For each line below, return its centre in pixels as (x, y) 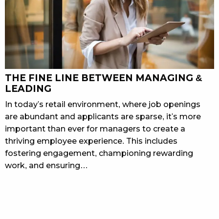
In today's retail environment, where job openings (103, 104)
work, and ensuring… (46, 165)
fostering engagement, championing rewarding (99, 153)
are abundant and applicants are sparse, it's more (103, 116)
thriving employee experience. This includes (91, 141)
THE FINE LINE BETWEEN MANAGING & (104, 78)
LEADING (28, 88)
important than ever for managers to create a (95, 129)
